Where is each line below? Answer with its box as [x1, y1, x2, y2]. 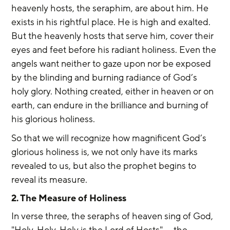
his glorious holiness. [11, 112, 95, 125]
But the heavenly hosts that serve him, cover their [11, 29, 216, 42]
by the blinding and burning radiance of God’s [11, 71, 200, 84]
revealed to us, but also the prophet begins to [11, 159, 199, 172]
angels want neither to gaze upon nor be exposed [11, 57, 214, 70]
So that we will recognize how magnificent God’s [11, 131, 209, 144]
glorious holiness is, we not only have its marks [11, 145, 200, 158]
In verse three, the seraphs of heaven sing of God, [11, 209, 216, 222]
